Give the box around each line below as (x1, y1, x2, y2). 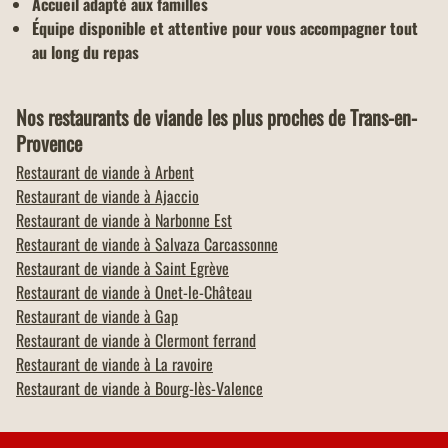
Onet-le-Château (155, 280, 252, 305)
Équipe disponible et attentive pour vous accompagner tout (32, 16, 418, 41)
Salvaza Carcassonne (155, 232, 278, 257)
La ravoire (155, 352, 213, 377)
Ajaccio (155, 184, 199, 209)
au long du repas (32, 40, 139, 65)
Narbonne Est (155, 208, 232, 233)
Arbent (155, 160, 194, 185)
